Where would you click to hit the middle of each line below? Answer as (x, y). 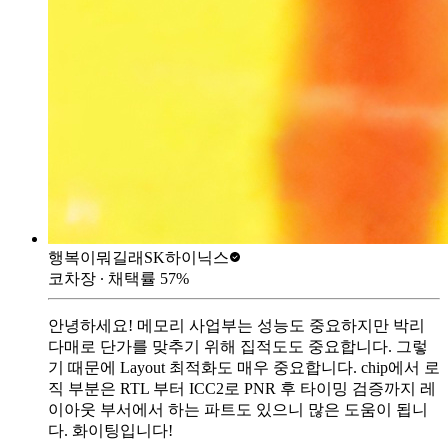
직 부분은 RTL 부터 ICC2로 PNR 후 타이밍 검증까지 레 (242, 388)
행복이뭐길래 (96, 257)
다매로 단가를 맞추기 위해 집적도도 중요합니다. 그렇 (238, 346)
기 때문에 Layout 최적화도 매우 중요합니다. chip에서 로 (244, 367)
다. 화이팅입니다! (110, 430)
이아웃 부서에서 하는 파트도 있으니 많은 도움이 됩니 (238, 409)
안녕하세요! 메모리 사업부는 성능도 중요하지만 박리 (236, 325)
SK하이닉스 (186, 257)
